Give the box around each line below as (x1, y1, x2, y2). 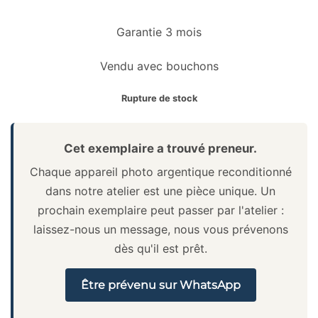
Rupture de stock (121, 92, 197, 104)
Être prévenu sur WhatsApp (80, 278, 241, 292)
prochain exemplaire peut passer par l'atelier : (37, 202, 284, 217)
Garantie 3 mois (116, 24, 202, 39)
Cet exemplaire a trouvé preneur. (64, 141, 257, 155)
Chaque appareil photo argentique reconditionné (29, 164, 292, 179)
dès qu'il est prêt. (114, 241, 207, 256)
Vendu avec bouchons (99, 58, 219, 73)
